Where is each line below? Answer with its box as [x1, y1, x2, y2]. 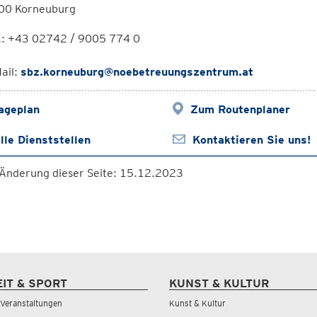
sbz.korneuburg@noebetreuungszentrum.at [20, 65, 253, 79]
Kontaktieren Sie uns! [192, 133, 311, 146]
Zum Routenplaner [190, 103, 290, 116]
